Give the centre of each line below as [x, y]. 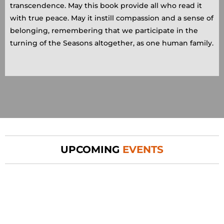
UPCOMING [91, 149]
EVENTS [143, 149]
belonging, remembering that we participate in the [104, 31]
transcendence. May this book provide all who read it [106, 6]
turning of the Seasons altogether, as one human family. [112, 43]
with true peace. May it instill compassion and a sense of [112, 18]
